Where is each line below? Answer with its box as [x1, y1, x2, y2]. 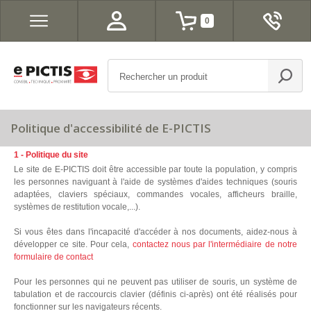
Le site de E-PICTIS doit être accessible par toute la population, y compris [14, 165, 297, 174]
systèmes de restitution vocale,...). [14, 202, 140, 212]
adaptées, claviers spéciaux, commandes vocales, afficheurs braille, [14, 190, 297, 199]
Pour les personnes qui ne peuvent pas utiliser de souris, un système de [14, 277, 297, 287]
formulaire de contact [14, 252, 93, 262]
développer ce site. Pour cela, [14, 239, 133, 249]
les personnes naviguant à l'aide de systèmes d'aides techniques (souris [14, 177, 297, 187]
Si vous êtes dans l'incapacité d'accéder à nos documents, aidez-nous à [14, 227, 297, 237]
